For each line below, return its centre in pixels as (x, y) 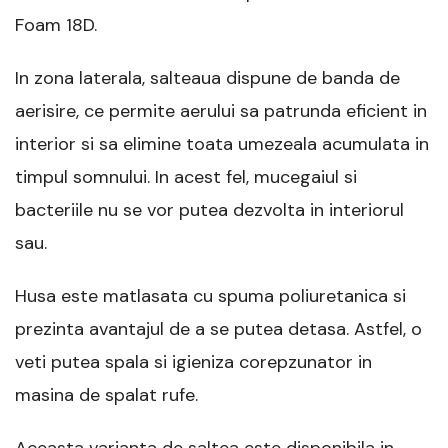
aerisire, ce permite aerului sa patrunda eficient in (221, 111)
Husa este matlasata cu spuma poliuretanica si (210, 296)
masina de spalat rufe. (106, 395)
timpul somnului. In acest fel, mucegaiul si (186, 177)
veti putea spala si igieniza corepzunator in (193, 362)
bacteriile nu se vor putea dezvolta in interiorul (209, 210)
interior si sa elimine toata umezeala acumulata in (222, 144)
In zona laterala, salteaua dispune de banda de (207, 78)
